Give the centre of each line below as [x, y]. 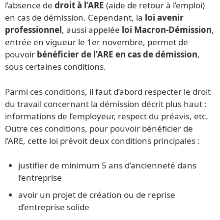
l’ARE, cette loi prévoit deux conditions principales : [102, 140]
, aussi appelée [92, 30]
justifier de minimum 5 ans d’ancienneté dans [108, 165]
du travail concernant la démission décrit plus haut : [106, 104]
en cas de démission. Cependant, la [75, 18]
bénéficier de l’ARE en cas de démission [117, 55]
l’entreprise [40, 178]
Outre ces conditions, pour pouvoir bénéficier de [99, 128]
